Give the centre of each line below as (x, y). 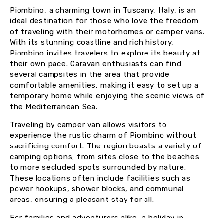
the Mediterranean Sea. (54, 107)
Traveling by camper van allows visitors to (88, 125)
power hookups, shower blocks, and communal (97, 189)
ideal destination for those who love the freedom (104, 21)
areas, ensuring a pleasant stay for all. (82, 200)
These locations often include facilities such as (100, 178)
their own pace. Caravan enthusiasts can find (96, 64)
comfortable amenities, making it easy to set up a (104, 85)
